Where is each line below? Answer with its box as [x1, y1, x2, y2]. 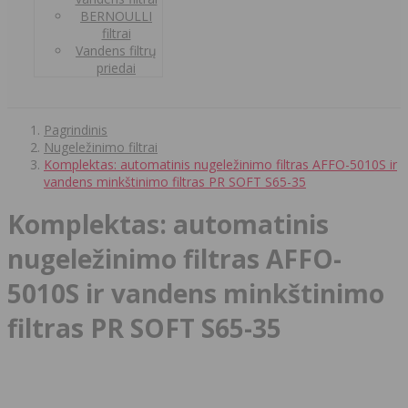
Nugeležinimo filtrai [44, 138, 158, 156]
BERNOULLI [80, 6, 152, 25]
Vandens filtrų [76, 41, 157, 59]
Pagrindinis [44, 120, 107, 138]
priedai [97, 58, 136, 76]
